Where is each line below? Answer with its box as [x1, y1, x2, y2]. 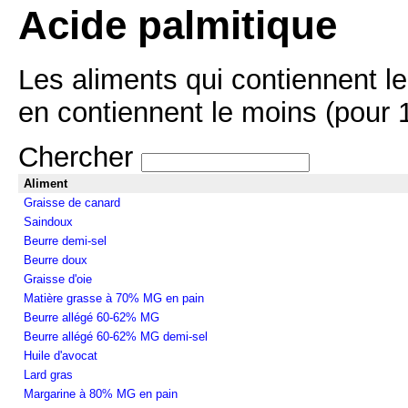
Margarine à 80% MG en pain [24, 386, 178, 401]
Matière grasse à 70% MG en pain [24, 291, 204, 305]
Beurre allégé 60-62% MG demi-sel [24, 329, 208, 343]
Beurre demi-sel [24, 233, 107, 248]
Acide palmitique [18, 2, 337, 47]
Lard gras [24, 367, 73, 382]
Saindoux [24, 214, 73, 229]
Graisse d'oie [24, 271, 92, 286]
